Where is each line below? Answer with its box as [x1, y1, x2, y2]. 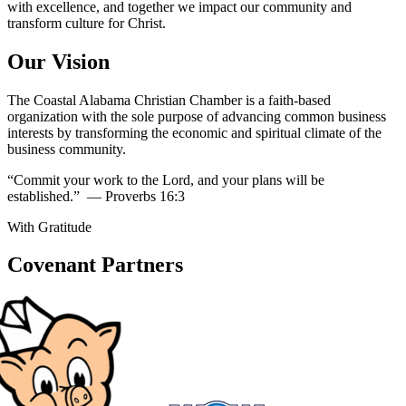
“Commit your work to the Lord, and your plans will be [7, 171, 324, 188]
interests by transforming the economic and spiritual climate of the [7, 124, 382, 140]
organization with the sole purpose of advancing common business [7, 108, 386, 124]
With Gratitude [7, 218, 92, 235]
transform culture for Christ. [7, 14, 166, 31]
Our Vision [7, 49, 110, 73]
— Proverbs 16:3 [87, 188, 185, 204]
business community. [7, 140, 126, 157]
